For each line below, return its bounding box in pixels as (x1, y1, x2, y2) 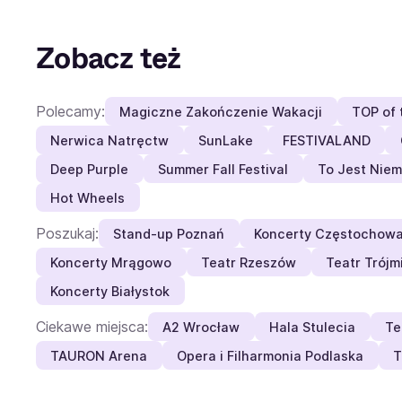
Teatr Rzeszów (201, 254, 297, 270)
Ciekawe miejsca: (36, 317, 148, 336)
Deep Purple (50, 161, 129, 177)
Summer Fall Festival (158, 161, 289, 177)
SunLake (198, 132, 254, 148)
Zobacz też (36, 38, 181, 80)
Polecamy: (36, 101, 105, 120)
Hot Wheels (50, 189, 126, 205)
